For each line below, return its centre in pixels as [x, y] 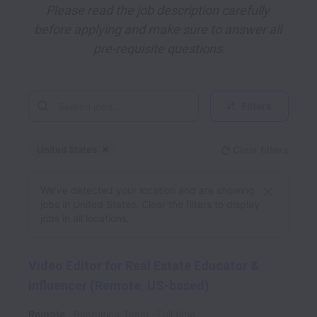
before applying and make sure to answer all [158, 29]
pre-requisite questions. [159, 48]
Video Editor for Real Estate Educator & [144, 265]
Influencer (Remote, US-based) [119, 286]
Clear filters [261, 150]
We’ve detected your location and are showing [148, 190]
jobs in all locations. [85, 218]
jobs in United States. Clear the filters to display [150, 204]
